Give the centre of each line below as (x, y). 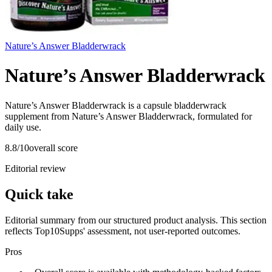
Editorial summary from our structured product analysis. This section (136, 220)
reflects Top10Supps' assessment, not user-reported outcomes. (123, 231)
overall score (53, 148)
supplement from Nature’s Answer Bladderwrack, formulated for (128, 116)
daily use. (23, 127)
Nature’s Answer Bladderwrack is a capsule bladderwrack (116, 105)
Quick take (39, 194)
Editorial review (36, 168)
